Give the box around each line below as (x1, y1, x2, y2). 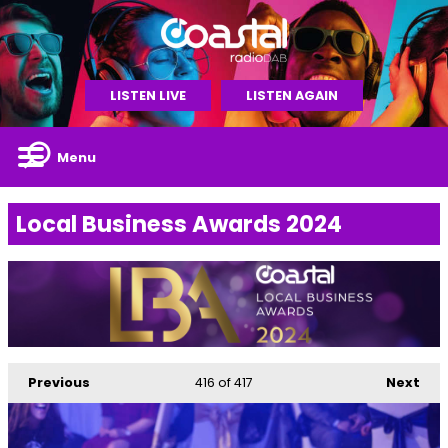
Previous (28, 374, 90, 392)
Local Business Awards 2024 (16, 208, 342, 240)
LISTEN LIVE (110, 87, 186, 104)
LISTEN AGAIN (246, 87, 338, 104)
